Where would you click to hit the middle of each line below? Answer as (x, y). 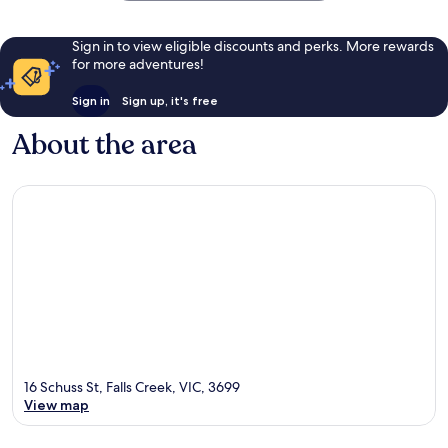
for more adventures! (137, 63)
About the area (104, 144)
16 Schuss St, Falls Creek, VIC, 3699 (132, 387)
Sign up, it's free (169, 100)
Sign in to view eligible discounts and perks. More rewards (252, 45)
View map (56, 405)
